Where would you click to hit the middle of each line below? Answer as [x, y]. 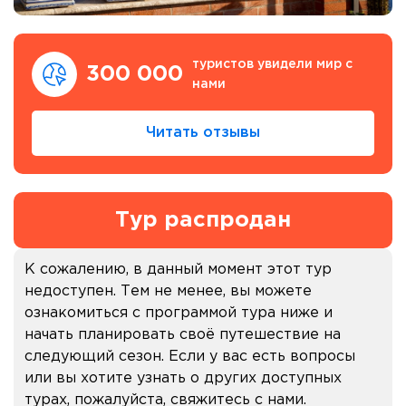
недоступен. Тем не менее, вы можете [168, 291]
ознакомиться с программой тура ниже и [179, 313]
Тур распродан [203, 220]
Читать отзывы [203, 132]
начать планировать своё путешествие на [183, 334]
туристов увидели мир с [272, 64]
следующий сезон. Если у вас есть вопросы [190, 356]
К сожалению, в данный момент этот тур [178, 269]
